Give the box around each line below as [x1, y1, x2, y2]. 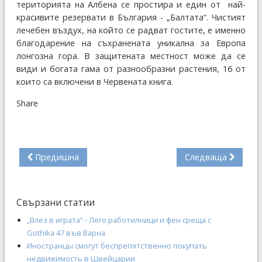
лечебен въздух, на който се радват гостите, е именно [16, 24, 246, 36]
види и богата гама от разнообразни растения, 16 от [16, 63, 246, 74]
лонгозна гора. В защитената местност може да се [16, 50, 246, 61]
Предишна [35, 151, 79, 163]
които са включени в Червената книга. [16, 75, 173, 87]
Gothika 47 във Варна [27, 227, 105, 238]
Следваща [185, 151, 227, 163]
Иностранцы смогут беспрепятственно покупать [27, 240, 207, 251]
